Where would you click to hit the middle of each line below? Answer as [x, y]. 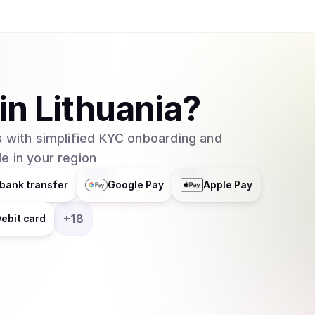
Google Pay [136, 185]
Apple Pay [228, 185]
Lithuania [108, 109]
